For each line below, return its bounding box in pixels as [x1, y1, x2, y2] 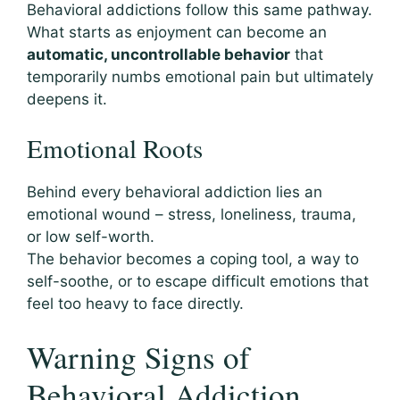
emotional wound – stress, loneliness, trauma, [27, 205, 356, 224]
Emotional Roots [27, 130, 203, 166]
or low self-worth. [27, 228, 154, 246]
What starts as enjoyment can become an [27, 22, 327, 41]
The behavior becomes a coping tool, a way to [27, 250, 359, 269]
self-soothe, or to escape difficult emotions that [27, 272, 369, 291]
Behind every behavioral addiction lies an [27, 183, 322, 202]
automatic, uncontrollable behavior [27, 45, 290, 63]
